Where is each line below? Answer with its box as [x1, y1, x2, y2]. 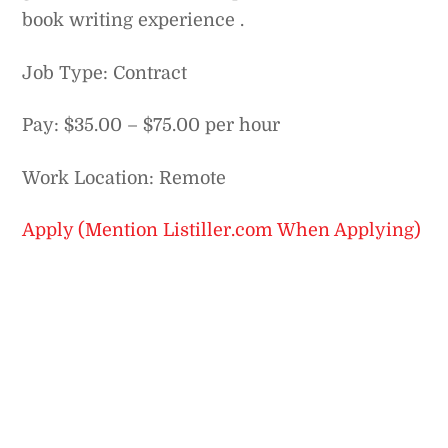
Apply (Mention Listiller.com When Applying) [22, 219, 422, 240]
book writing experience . [22, 10, 245, 31]
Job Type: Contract [22, 62, 188, 83]
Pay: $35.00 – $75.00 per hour [22, 115, 281, 136]
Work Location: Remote [22, 167, 227, 188]
